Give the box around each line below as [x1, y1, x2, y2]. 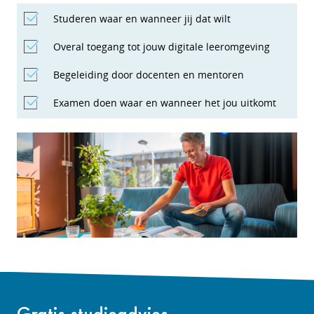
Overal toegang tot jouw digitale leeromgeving [53, 39, 270, 53]
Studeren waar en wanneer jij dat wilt [53, 11, 231, 25]
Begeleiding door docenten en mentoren [53, 67, 244, 81]
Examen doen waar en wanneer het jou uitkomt [53, 95, 276, 109]
